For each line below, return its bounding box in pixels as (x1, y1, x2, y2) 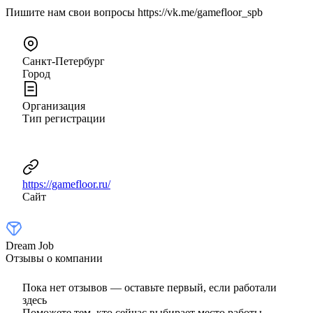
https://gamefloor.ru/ (22, 177, 110, 190)
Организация (22, 99, 85, 112)
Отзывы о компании (6, 252, 103, 264)
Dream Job (6, 239, 54, 252)
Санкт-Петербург (22, 54, 105, 67)
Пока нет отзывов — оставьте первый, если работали (22, 281, 277, 293)
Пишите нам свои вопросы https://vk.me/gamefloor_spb (6, 6, 263, 18)
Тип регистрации (22, 112, 105, 124)
